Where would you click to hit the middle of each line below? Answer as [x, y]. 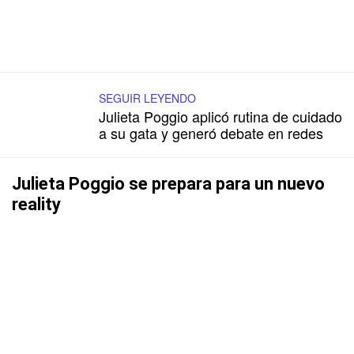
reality [36, 204]
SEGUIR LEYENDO [147, 98]
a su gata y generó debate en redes [211, 132]
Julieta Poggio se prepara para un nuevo [168, 183]
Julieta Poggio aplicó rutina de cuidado [220, 116]
